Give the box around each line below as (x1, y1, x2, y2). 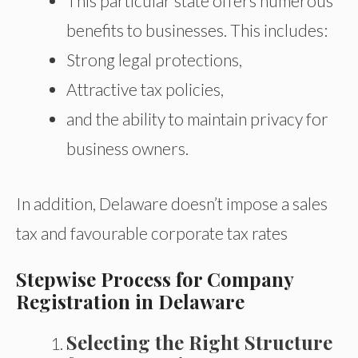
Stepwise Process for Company (16, 266, 293, 292)
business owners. (66, 138, 189, 159)
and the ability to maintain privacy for (66, 109, 328, 129)
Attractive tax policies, (66, 79, 224, 100)
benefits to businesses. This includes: (66, 20, 328, 41)
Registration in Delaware (16, 288, 245, 315)
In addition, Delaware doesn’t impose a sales (16, 193, 328, 213)
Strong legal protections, (66, 50, 242, 70)
